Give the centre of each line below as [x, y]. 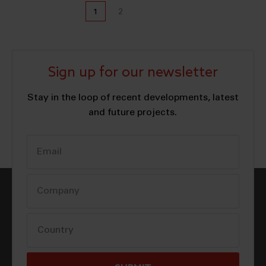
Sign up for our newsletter [133, 72]
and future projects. [133, 113]
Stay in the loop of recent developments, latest [133, 98]
